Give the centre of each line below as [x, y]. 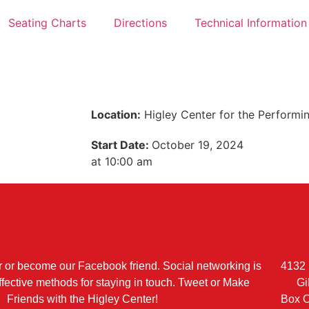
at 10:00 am [122, 161]
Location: [116, 114]
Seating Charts [47, 23]
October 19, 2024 [198, 145]
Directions [140, 23]
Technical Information [250, 23]
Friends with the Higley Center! [82, 299]
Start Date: [121, 145]
